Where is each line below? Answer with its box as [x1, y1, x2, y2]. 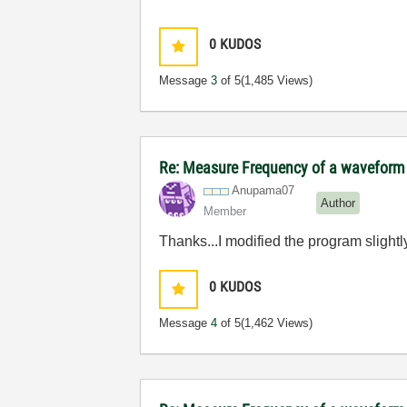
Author [321, 195, 356, 210]
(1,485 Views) [241, 74, 313, 87]
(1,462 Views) [241, 316, 313, 330]
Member [203, 204, 247, 218]
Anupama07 [232, 184, 295, 197]
